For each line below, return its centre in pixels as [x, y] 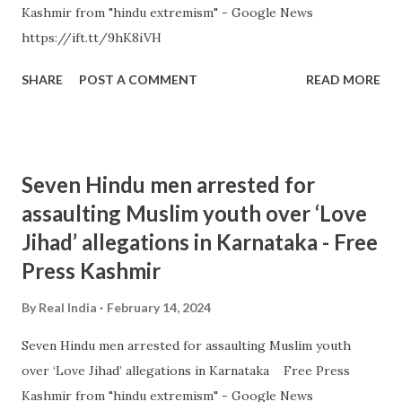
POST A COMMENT [138, 79]
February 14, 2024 [159, 307]
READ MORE [343, 79]
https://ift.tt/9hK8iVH [92, 38]
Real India [68, 307]
